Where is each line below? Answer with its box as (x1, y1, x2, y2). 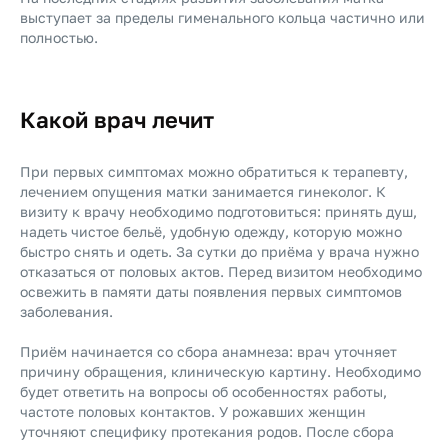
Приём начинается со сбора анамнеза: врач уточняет (20, 343, 397, 360)
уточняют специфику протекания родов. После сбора (20, 423, 394, 440)
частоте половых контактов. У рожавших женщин (20, 403, 366, 420)
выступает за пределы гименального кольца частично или (20, 9, 425, 26)
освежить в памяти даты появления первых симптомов (20, 283, 402, 300)
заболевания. (20, 303, 113, 320)
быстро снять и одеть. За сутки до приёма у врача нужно (20, 243, 419, 260)
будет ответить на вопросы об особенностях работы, (20, 383, 387, 400)
